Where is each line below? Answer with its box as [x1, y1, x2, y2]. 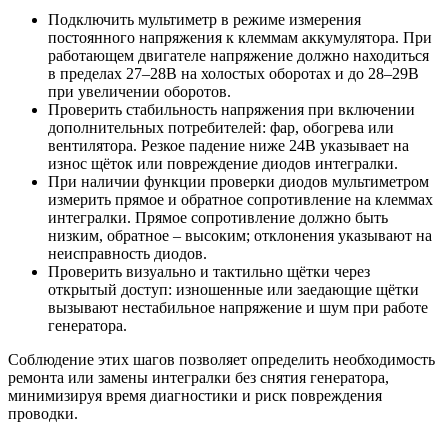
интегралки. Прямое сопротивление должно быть [48, 209, 388, 227]
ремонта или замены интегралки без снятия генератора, [8, 369, 389, 387]
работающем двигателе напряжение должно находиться [48, 47, 429, 65]
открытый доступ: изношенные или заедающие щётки [48, 281, 419, 299]
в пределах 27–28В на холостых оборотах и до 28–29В [48, 65, 419, 83]
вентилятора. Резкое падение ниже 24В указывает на [48, 137, 409, 155]
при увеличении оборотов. [48, 83, 231, 101]
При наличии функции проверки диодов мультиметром [48, 173, 429, 191]
